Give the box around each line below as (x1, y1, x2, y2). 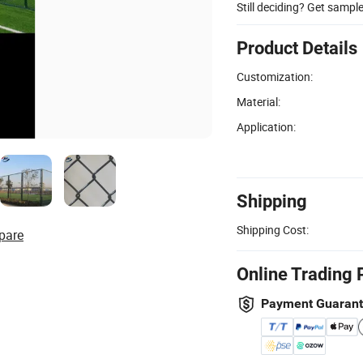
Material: (237, 93, 280, 109)
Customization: (237, 68, 313, 84)
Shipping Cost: (237, 221, 309, 237)
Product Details (237, 37, 357, 58)
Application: (237, 118, 296, 135)
